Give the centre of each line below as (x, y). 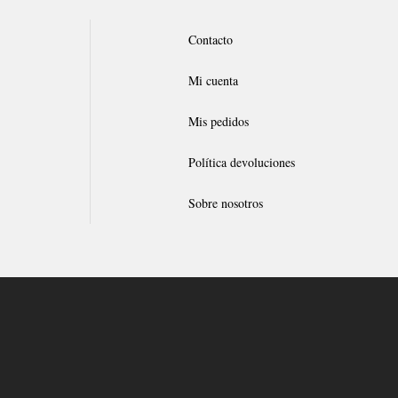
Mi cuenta (214, 80)
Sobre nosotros (226, 203)
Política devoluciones (242, 162)
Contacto (211, 39)
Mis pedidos (219, 121)
